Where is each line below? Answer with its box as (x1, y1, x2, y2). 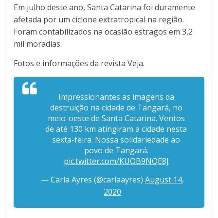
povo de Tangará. (84, 145, 148, 156)
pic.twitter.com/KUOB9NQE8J (63, 156, 169, 167)
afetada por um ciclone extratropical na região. (14, 14, 184, 25)
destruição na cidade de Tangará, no (50, 102, 182, 113)
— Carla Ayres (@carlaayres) (41, 174, 145, 185)
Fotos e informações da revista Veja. (14, 58, 145, 69)
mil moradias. (14, 38, 62, 50)
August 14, (145, 174, 184, 185)
